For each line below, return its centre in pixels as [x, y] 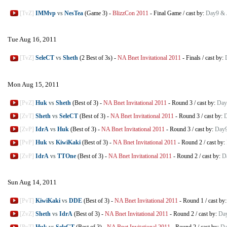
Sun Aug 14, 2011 [32, 182]
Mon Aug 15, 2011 [33, 84]
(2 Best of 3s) [95, 58]
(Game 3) [95, 13]
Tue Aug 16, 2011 [32, 40]
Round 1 [193, 200]
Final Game [167, 13]
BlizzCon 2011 [130, 13]
